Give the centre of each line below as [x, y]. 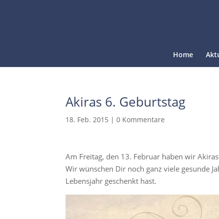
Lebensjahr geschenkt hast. [111, 181]
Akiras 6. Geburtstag [126, 102]
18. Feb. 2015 [87, 120]
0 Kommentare [141, 120]
